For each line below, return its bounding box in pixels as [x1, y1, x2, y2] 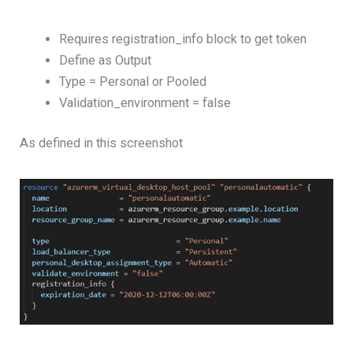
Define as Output [58, 52, 151, 68]
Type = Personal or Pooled [58, 73, 206, 89]
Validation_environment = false [58, 95, 231, 110]
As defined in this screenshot [20, 136, 184, 151]
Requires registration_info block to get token [58, 31, 307, 46]
